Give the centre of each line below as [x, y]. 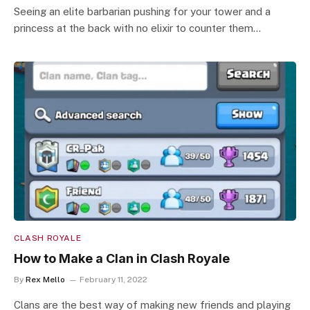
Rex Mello [45, 279]
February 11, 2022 [113, 279]
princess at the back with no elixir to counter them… [137, 28]
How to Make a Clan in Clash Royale [122, 258]
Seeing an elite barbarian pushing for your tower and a [142, 11]
